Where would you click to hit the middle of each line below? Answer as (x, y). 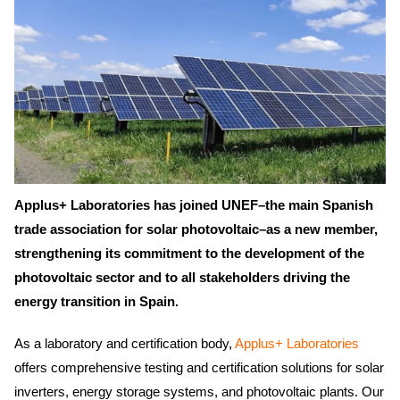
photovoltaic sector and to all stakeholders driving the (182, 277)
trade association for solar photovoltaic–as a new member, (196, 229)
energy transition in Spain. (96, 301)
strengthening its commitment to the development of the (189, 253)
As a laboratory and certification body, (125, 343)
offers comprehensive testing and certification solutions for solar (199, 367)
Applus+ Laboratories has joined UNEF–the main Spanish (194, 204)
